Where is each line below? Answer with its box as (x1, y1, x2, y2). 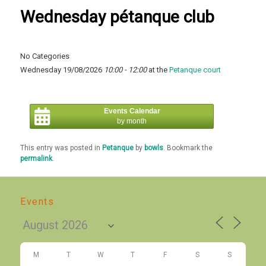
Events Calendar (103, 106, 160, 115)
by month (117, 116, 147, 125)
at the (147, 65, 170, 74)
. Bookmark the (163, 143, 213, 152)
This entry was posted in (20, 143, 103, 152)
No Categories (20, 51, 70, 61)
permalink (20, 154, 53, 163)
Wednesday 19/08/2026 (20, 65, 104, 74)
